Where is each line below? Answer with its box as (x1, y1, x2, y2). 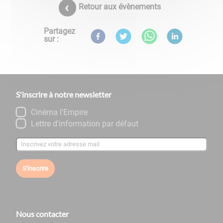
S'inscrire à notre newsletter (16, 89, 111, 99)
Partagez (43, 26, 75, 36)
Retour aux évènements (78, 1, 161, 11)
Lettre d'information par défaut (30, 118, 138, 128)
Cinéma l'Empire (30, 107, 88, 117)
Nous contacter (16, 209, 69, 219)
